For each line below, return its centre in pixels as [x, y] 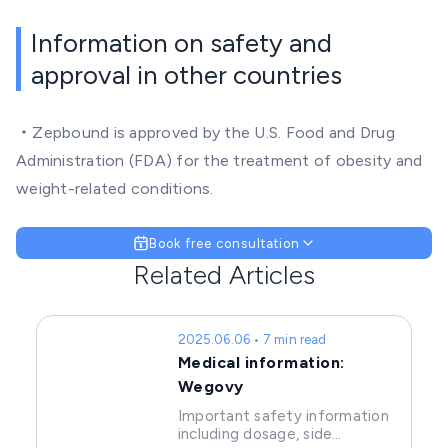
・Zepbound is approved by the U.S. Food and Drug [205, 133]
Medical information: [261, 363]
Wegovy [210, 387]
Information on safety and [181, 43]
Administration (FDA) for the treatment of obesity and [219, 161]
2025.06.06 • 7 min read [252, 340]
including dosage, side [255, 434]
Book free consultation [224, 243]
